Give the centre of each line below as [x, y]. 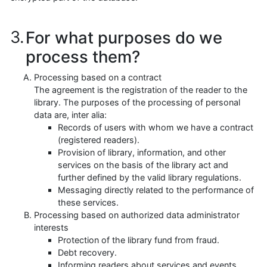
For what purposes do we [124, 37]
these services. [88, 202]
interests [51, 227]
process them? [83, 56]
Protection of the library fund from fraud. [139, 240]
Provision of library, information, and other [142, 152]
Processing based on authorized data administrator [137, 215]
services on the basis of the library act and [143, 164]
